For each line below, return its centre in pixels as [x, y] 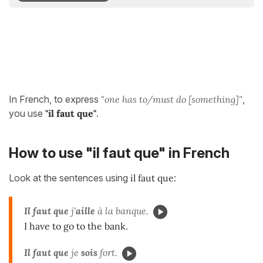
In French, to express [55, 99]
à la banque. [122, 210]
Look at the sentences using [70, 178]
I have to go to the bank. [76, 226]
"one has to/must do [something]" [172, 99]
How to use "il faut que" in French [119, 153]
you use [27, 113]
